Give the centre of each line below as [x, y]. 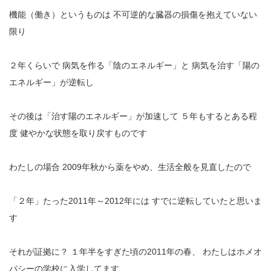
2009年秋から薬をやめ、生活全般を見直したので [155, 167]
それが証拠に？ [39, 251]
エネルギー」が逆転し [51, 82]
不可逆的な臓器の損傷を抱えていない [184, 14]
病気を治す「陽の [224, 65]
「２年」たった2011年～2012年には [79, 201]
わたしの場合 [34, 167]
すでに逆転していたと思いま [206, 201]
